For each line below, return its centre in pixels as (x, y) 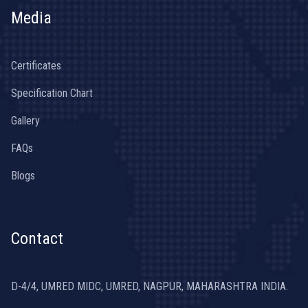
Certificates (36, 65)
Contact (37, 238)
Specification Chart (52, 93)
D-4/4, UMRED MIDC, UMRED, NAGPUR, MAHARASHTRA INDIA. (150, 286)
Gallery (25, 120)
